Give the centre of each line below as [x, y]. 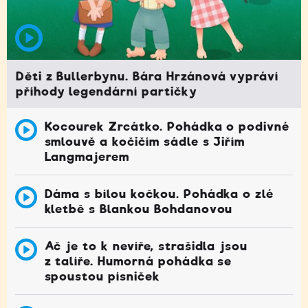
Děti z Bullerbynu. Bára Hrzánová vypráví [147, 77]
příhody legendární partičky [106, 92]
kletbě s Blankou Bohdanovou [139, 209]
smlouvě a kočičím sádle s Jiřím [145, 141]
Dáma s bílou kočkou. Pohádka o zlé [159, 194]
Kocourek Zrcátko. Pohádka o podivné [167, 126]
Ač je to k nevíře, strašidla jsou [146, 246]
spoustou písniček [102, 276]
